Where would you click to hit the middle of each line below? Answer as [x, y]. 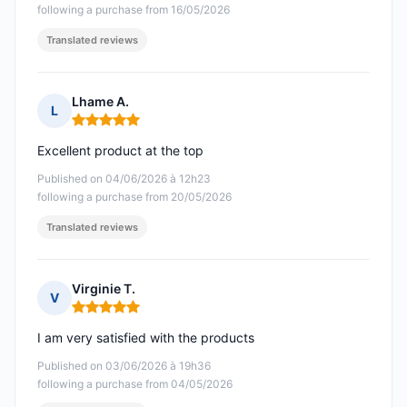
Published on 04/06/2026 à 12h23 [124, 179]
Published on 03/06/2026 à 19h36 [124, 366]
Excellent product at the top [120, 151]
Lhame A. [100, 102]
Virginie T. [104, 289]
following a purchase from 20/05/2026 [134, 197]
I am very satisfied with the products [146, 338]
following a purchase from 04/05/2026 [135, 384]
